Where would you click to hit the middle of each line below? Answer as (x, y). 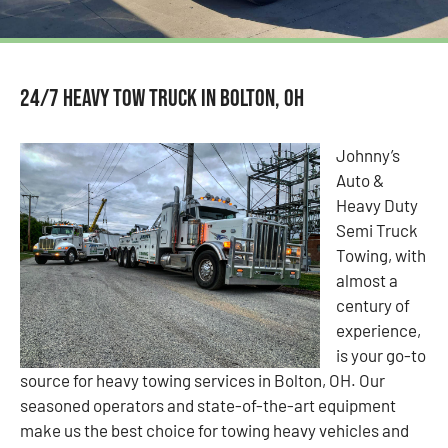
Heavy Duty (377, 205)
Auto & (360, 180)
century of (373, 305)
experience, (378, 330)
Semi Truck (377, 230)
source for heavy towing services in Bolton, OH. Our (202, 380)
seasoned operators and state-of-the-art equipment (208, 405)
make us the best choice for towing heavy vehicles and (214, 430)
